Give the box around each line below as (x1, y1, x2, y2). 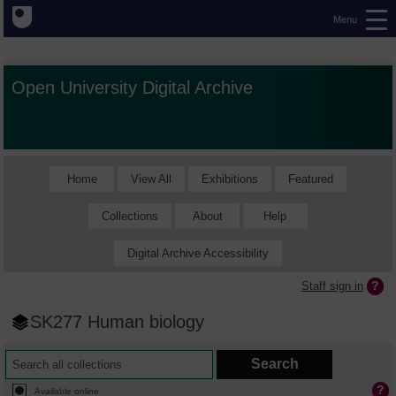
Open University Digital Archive (11, 77, 254, 98)
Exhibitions (201, 171, 258, 186)
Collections (102, 209, 159, 223)
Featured (287, 171, 333, 186)
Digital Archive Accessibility (127, 246, 269, 260)
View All (130, 171, 171, 186)
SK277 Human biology (30, 311, 205, 332)
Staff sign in (301, 278, 363, 293)
